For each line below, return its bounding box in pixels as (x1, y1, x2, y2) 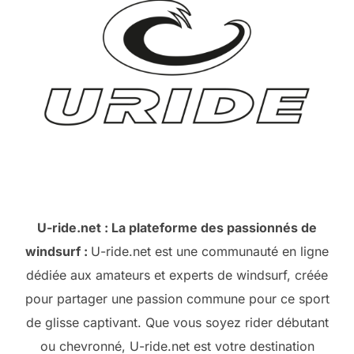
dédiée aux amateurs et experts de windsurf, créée (26, 267, 328, 283)
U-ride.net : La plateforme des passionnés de (37, 220, 317, 235)
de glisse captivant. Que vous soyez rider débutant (25, 314, 329, 330)
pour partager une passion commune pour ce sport (24, 291, 330, 307)
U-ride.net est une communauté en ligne (91, 243, 329, 259)
